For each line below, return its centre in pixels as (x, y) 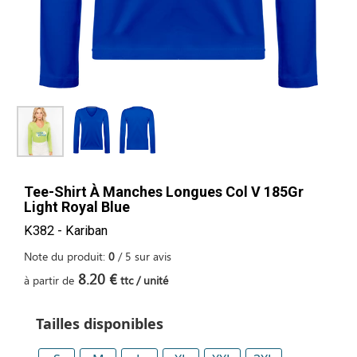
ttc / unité (143, 280)
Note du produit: (66, 256)
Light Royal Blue (77, 206)
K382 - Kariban (66, 231)
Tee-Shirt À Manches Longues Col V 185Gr (164, 191)
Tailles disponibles (100, 324)
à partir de (49, 280)
